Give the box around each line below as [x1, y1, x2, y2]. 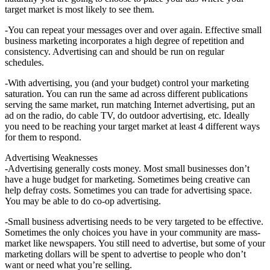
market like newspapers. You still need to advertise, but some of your [5, 237, 265, 248]
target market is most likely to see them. [5, 4, 154, 14]
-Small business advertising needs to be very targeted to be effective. [5, 216, 263, 227]
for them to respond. [5, 131, 81, 142]
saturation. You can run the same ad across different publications [5, 88, 248, 99]
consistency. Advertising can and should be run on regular [5, 46, 224, 57]
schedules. [5, 57, 44, 67]
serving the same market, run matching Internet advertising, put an [5, 99, 255, 110]
